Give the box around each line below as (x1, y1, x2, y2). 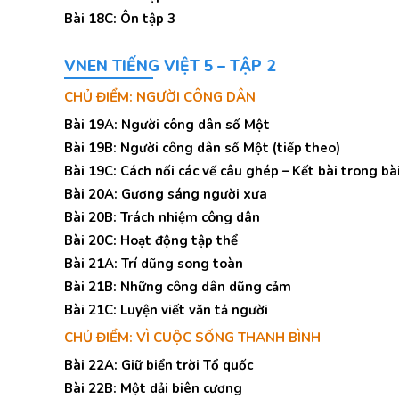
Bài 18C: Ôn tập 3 (64, 10, 175, 28)
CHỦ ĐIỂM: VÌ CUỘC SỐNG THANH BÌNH (64, 329, 321, 346)
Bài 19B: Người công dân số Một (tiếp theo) (64, 139, 340, 157)
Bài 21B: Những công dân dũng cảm (64, 278, 291, 296)
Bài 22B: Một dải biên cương (64, 379, 242, 397)
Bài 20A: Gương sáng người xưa (64, 185, 267, 203)
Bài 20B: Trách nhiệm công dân (64, 208, 260, 226)
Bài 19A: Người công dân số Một (64, 116, 270, 134)
